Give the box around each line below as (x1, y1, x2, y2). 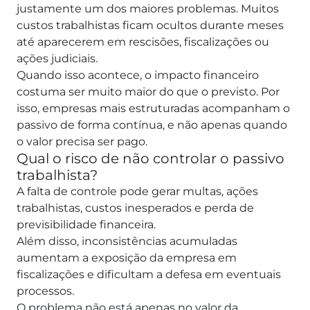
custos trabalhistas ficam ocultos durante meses (17, 19, 284, 33)
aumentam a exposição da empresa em (17, 251, 237, 265)
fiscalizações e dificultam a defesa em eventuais (17, 268, 281, 282)
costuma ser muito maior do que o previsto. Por (17, 85, 280, 99)
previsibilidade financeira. (17, 218, 158, 232)
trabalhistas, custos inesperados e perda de (17, 201, 254, 215)
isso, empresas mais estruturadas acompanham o (17, 102, 290, 116)
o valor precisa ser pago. (17, 135, 150, 149)
